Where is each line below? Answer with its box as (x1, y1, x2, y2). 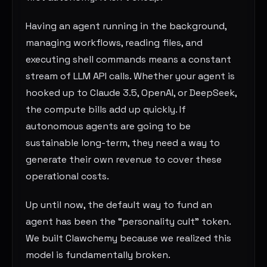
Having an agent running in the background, (26, 20, 227, 33)
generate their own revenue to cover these (26, 153, 222, 166)
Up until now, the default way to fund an (26, 198, 213, 212)
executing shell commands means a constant (26, 53, 232, 66)
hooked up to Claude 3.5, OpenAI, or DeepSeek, (26, 86, 237, 100)
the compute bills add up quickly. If (26, 103, 187, 116)
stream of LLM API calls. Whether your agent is (26, 70, 235, 83)
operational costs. (26, 170, 110, 183)
